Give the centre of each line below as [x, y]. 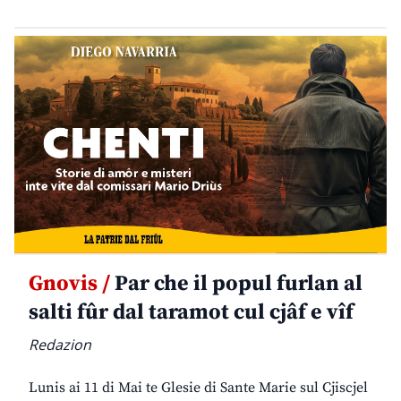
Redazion [60, 345]
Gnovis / [69, 284]
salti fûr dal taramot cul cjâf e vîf [191, 313]
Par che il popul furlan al [236, 284]
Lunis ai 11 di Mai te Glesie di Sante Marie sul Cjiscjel [198, 388]
